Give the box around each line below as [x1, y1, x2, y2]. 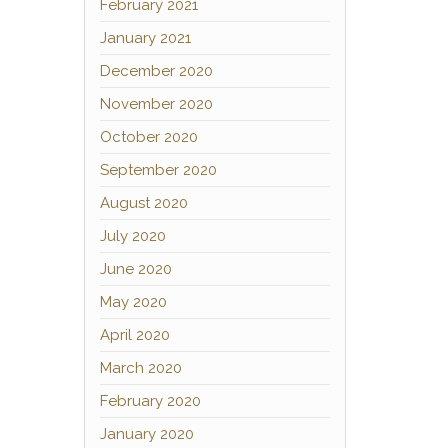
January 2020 [99, 425, 194, 443]
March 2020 [99, 359, 182, 377]
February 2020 [99, 392, 201, 410]
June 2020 [99, 260, 172, 278]
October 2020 [99, 128, 198, 146]
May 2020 [99, 293, 167, 311]
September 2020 [99, 161, 217, 179]
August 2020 [99, 194, 188, 212]
